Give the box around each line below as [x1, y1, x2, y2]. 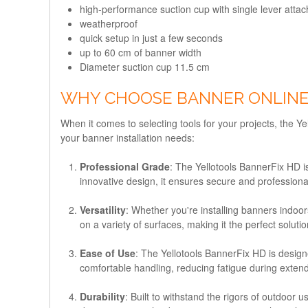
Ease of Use [80, 245, 135, 260]
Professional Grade [80, 159, 170, 173]
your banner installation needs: [60, 130, 195, 144]
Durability [80, 289, 125, 303]
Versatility [80, 202, 126, 217]
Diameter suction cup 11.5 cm [80, 59, 210, 74]
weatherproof [80, 16, 137, 30]
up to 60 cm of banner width [80, 45, 201, 59]
